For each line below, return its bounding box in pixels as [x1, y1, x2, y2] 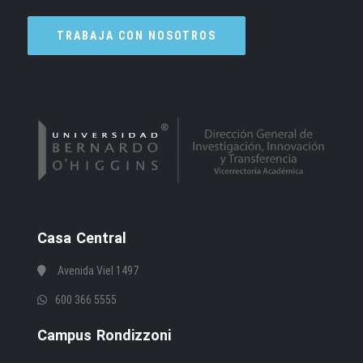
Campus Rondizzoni [36, 327, 171, 344]
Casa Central [36, 228, 126, 246]
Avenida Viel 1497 [55, 263, 139, 277]
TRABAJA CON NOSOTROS [57, 29, 217, 43]
